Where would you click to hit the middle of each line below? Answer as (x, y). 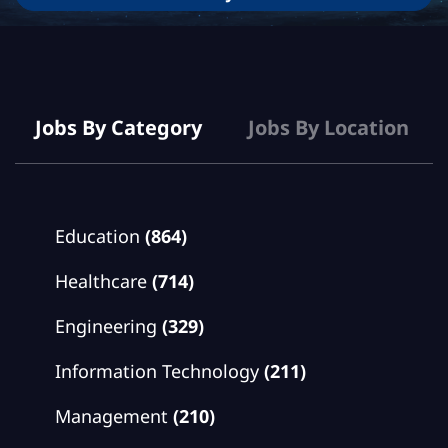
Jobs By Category (118, 127)
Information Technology (157, 371)
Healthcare (101, 281)
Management (111, 416)
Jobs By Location (328, 127)
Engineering (106, 326)
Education (97, 236)
